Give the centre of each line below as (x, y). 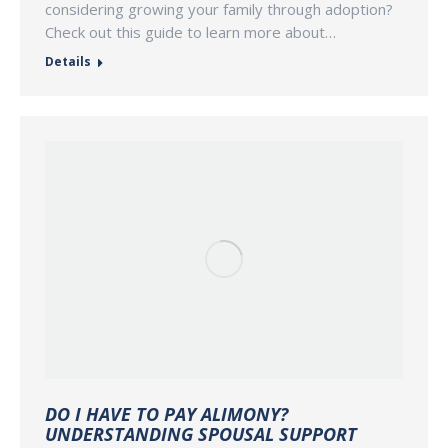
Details (68, 61)
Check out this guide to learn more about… (190, 31)
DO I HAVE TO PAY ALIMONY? (166, 414)
